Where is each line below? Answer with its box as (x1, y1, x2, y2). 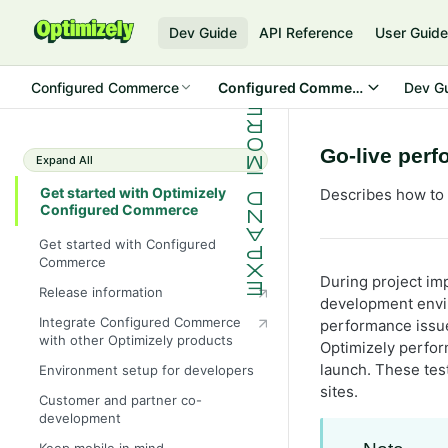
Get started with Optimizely (40, 184, 226, 201)
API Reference (259, 24, 354, 41)
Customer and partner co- (39, 392, 202, 409)
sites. (320, 382, 358, 401)
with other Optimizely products (39, 331, 233, 348)
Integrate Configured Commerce (39, 313, 241, 330)
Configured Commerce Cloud (217, 78, 418, 96)
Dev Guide (169, 24, 238, 41)
